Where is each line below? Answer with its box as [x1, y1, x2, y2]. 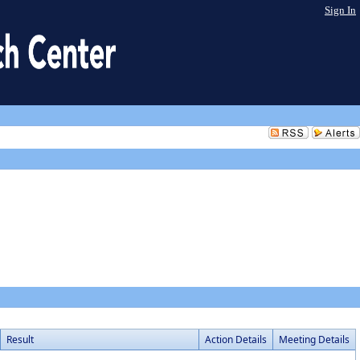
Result [6, 333, 34, 346]
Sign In [325, 4, 356, 16]
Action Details [205, 333, 267, 346]
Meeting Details [279, 333, 350, 346]
